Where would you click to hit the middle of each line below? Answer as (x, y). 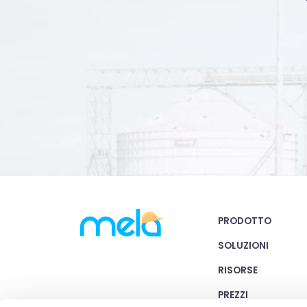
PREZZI (233, 295)
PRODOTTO (245, 221)
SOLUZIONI (243, 245)
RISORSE (238, 270)
